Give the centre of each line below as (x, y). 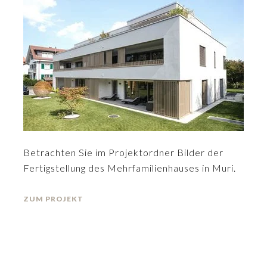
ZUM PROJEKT (53, 199)
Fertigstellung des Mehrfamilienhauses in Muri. (130, 168)
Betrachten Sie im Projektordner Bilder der (123, 152)
